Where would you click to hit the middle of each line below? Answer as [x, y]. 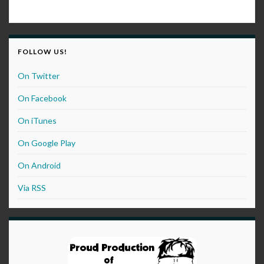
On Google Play [47, 143]
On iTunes [37, 121]
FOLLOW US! [42, 52]
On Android [39, 166]
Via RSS [32, 188]
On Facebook [42, 98]
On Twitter [39, 76]
